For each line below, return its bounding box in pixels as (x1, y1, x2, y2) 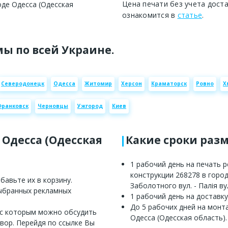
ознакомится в (122, 10, 178, 20)
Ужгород (77, 102, 103, 110)
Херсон (121, 80, 142, 88)
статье (177, 10, 202, 20)
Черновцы (38, 102, 68, 110)
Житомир (84, 80, 112, 88)
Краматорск (151, 80, 187, 88)
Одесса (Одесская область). (130, 212, 227, 222)
